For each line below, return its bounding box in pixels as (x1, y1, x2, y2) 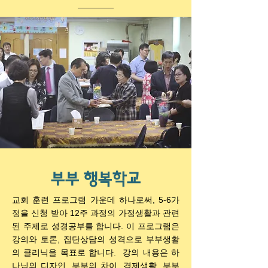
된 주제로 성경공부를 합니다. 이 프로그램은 (12, 221, 179, 231)
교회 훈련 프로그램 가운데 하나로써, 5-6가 (12, 195, 179, 205)
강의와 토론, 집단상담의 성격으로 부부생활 (12, 234, 179, 244)
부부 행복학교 (51, 171, 141, 187)
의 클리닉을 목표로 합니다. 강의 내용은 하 (12, 248, 179, 257)
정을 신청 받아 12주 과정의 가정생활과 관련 (12, 208, 179, 218)
